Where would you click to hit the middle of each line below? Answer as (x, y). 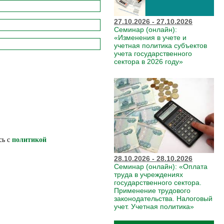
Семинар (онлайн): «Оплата (161, 166)
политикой (29, 140)
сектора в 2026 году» (148, 61)
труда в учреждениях (148, 174)
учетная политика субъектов (160, 45)
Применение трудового (152, 190)
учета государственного (153, 53)
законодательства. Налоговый (163, 198)
